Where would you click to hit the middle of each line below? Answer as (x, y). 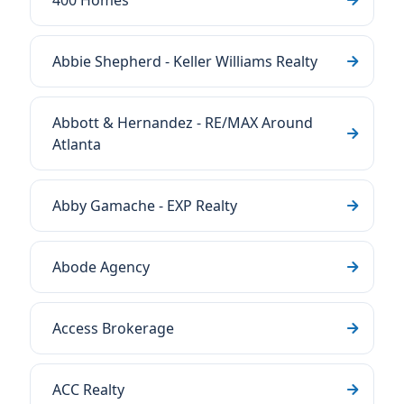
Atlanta (77, 144)
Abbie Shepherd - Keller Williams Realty (185, 61)
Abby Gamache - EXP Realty (145, 206)
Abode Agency (101, 267)
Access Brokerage (113, 328)
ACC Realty (88, 390)
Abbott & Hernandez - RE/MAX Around (183, 123)
